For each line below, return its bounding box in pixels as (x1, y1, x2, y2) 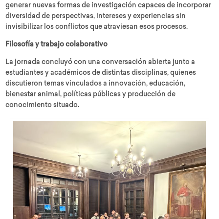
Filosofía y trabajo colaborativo (5, 41, 108, 48)
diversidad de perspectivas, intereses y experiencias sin (5, 13, 186, 20)
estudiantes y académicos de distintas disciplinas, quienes (5, 69, 197, 77)
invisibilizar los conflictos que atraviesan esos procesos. (5, 23, 188, 31)
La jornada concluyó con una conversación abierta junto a (5, 59, 196, 66)
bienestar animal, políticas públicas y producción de (5, 91, 176, 98)
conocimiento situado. (5, 102, 80, 109)
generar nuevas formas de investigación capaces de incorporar (5, 2, 212, 9)
